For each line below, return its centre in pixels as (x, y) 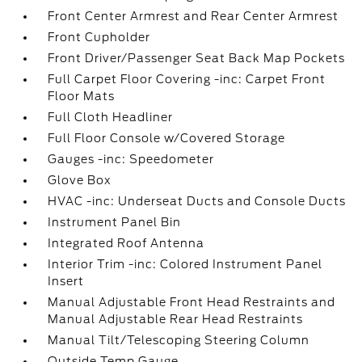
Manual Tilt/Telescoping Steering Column (179, 340)
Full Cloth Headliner (111, 117)
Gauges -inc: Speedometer (131, 159)
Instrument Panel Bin (115, 222)
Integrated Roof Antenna (126, 243)
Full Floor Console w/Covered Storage (167, 138)
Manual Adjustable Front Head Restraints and (192, 302)
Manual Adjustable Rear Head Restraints (176, 319)
